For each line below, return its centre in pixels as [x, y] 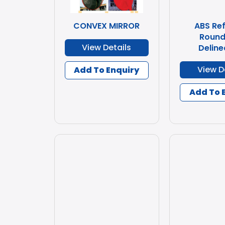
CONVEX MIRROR [107, 26]
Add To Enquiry [107, 70]
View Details [107, 47]
